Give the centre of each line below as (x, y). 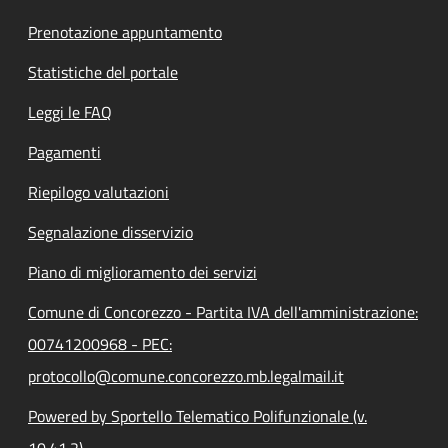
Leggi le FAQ (70, 111)
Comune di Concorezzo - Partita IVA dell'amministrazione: (223, 311)
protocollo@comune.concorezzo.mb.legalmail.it (186, 375)
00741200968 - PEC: (100, 343)
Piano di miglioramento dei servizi (142, 271)
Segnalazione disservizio (110, 231)
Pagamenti (64, 151)
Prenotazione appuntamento (125, 31)
